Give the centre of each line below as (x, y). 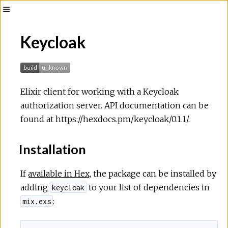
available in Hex (59, 173)
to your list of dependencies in (148, 187)
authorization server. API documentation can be (115, 105)
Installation (51, 149)
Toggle (17, 23)
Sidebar (20, 36)
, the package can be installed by (153, 173)
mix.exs (37, 201)
